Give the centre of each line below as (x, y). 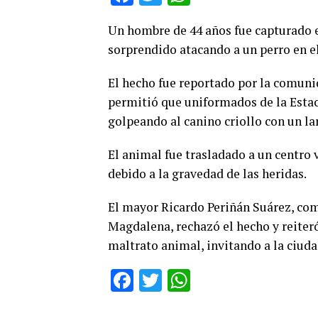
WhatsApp (241, 280)
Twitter (197, 280)
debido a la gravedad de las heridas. (207, 173)
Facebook (181, 280)
